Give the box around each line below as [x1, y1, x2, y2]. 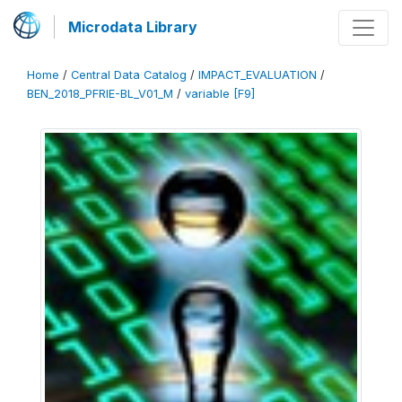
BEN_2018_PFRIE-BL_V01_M [27, 87, 173, 100]
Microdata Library [68, 18, 197, 36]
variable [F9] [185, 87, 255, 100]
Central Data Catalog [71, 68, 187, 82]
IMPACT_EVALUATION [198, 68, 317, 82]
